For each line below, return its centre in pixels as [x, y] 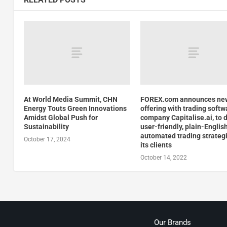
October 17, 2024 [47, 139]
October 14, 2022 [164, 157]
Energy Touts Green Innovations [75, 108]
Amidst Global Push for [61, 117]
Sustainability [46, 126]
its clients [156, 145]
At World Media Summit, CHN [70, 99]
